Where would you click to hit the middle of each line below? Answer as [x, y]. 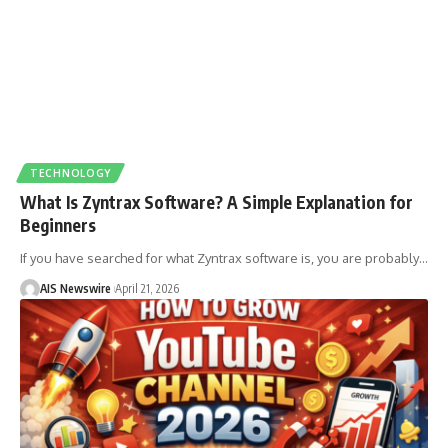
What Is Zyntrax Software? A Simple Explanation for [216, 202]
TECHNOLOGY [70, 173]
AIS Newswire [75, 289]
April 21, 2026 [147, 289]
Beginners [58, 225]
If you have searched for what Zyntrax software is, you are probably [219, 258]
